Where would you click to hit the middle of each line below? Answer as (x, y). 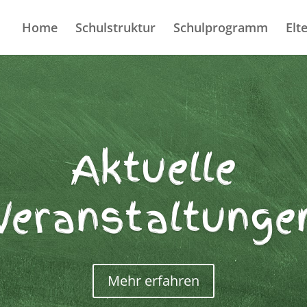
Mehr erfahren (153, 281)
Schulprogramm (220, 27)
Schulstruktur (115, 27)
